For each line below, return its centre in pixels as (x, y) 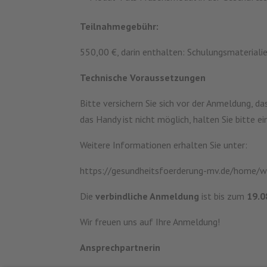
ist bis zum (223, 196)
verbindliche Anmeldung (148, 196)
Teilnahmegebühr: (119, 26)
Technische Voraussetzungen (143, 77)
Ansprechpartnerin (120, 247)
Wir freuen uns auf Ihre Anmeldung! (150, 221)
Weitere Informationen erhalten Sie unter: (164, 145)
